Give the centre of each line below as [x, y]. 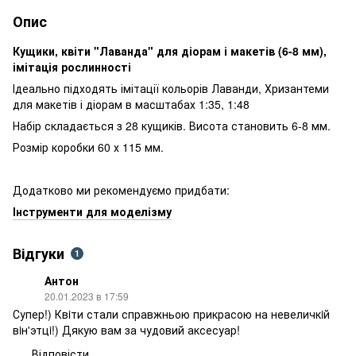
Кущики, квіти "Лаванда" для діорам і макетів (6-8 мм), [170, 50]
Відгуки [39, 253]
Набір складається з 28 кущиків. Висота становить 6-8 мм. [172, 125]
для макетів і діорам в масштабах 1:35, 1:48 [131, 104]
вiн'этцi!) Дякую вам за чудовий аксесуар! [126, 329]
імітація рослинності [72, 66]
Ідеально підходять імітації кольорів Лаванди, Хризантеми [171, 88]
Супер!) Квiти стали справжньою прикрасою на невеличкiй [171, 313]
